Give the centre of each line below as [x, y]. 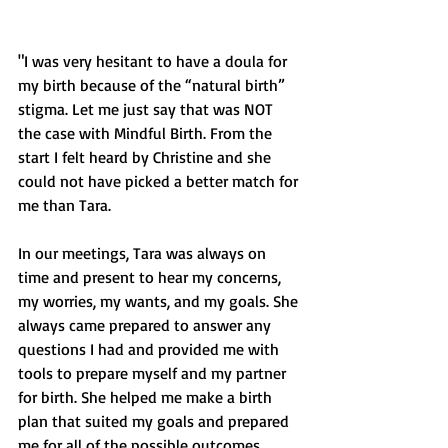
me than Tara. [66, 205]
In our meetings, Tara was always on [144, 253]
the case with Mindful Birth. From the [147, 133]
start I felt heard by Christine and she [146, 157]
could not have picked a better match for [160, 181]
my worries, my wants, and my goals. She [160, 301]
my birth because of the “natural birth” [153, 85]
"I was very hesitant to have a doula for [154, 61]
